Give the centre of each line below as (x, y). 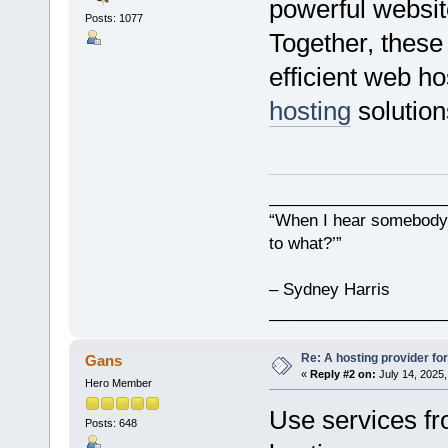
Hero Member (118, 382)
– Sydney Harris (329, 290)
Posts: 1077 (113, 18)
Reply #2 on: (342, 374)
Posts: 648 (110, 423)
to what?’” (305, 244)
